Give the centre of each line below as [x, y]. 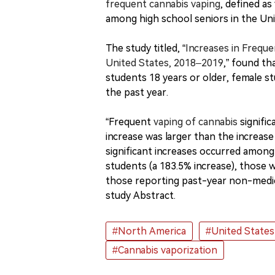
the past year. [137, 92]
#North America [149, 231]
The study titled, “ [145, 48]
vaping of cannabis [196, 122]
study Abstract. [141, 195]
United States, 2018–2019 [165, 63]
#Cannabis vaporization [165, 250]
